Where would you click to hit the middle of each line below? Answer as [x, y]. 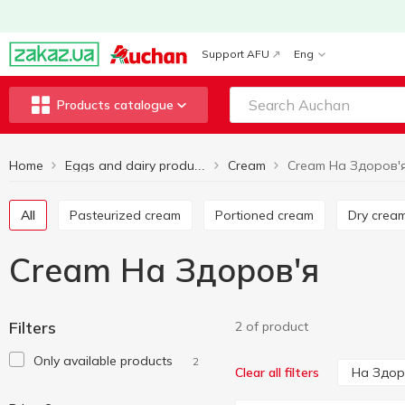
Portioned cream [268, 215]
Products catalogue [115, 105]
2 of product [272, 326]
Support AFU [235, 54]
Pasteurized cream [129, 215]
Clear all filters [277, 372]
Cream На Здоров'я [164, 270]
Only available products [103, 361]
